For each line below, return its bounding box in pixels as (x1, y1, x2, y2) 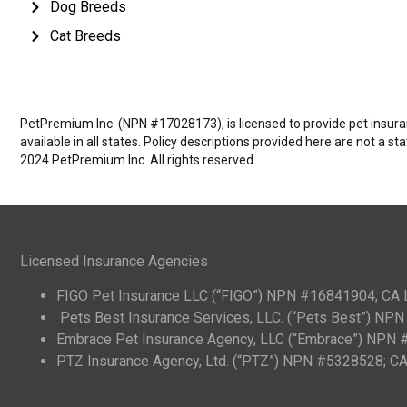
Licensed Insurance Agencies (20, 252, 208, 270)
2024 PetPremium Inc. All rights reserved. (20, 152, 256, 167)
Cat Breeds (49, 26, 121, 45)
